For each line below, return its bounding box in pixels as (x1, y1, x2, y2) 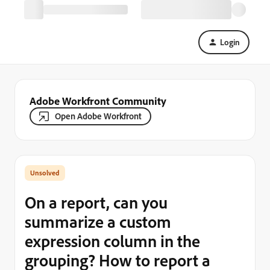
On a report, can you (25, 192, 168, 213)
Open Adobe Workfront (55, 110, 142, 122)
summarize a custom (25, 211, 171, 232)
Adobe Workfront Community (30, 94, 166, 107)
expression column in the (25, 230, 200, 251)
